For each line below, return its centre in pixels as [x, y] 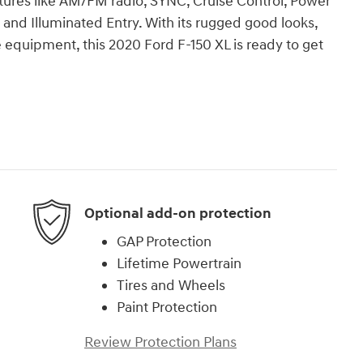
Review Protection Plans [160, 343]
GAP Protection [164, 242]
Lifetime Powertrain [179, 264]
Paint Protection [167, 308]
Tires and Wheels [171, 286]
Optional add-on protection [178, 213]
